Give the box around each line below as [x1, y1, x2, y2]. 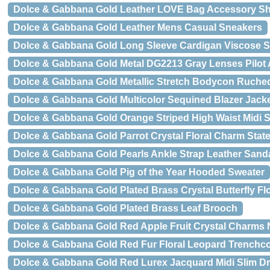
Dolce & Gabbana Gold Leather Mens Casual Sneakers [13, 22, 262, 33]
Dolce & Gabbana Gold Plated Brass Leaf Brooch [13, 203, 237, 213]
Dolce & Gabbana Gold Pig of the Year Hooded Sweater [13, 167, 265, 177]
